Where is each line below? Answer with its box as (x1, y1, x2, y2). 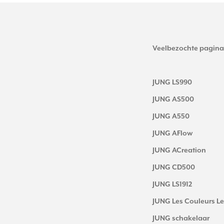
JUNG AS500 (152, 95, 194, 104)
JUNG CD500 (152, 163, 195, 172)
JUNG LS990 (152, 78, 192, 87)
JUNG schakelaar (152, 214, 209, 223)
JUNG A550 (152, 112, 189, 121)
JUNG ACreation (152, 146, 206, 155)
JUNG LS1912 (152, 180, 192, 189)
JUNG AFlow (152, 129, 192, 138)
